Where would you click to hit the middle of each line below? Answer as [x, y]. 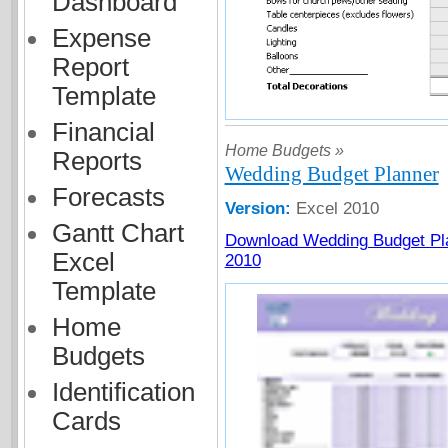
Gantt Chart [117, 233]
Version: [260, 209]
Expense [101, 38]
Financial [103, 132]
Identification [123, 392]
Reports [96, 161]
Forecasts [108, 197]
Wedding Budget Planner [331, 173]
